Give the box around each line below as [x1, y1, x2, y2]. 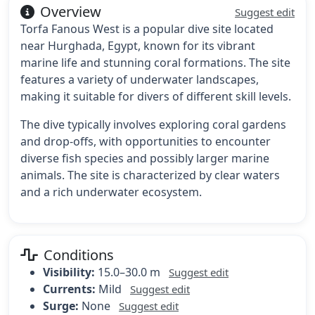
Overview [40, 2, 101, 22]
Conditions [44, 245, 114, 265]
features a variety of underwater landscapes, [20, 72, 259, 88]
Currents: [43, 281, 96, 297]
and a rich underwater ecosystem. [20, 184, 202, 200]
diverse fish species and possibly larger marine [20, 150, 269, 167]
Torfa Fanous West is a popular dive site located [20, 21, 274, 37]
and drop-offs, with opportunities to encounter [20, 134, 271, 150]
